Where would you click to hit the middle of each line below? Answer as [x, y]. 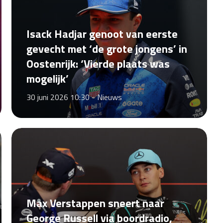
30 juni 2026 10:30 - [61, 97]
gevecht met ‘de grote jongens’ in [107, 49]
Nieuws [109, 97]
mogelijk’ [47, 79]
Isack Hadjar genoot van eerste [102, 34]
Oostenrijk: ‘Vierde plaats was [98, 64]
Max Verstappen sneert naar [95, 203]
